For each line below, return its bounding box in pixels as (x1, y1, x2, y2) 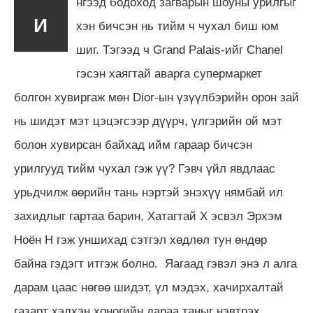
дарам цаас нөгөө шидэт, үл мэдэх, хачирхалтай (14, 280, 284, 294)
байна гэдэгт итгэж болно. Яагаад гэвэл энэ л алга (14, 256, 297, 270)
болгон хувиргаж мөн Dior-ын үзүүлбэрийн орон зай (14, 90, 299, 104)
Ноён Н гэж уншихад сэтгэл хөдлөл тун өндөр (14, 233, 267, 247)
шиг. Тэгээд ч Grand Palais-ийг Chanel (76, 43, 284, 57)
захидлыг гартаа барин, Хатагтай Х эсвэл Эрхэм (14, 209, 282, 223)
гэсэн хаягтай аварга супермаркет (76, 66, 263, 80)
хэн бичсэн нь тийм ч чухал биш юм (76, 19, 279, 33)
